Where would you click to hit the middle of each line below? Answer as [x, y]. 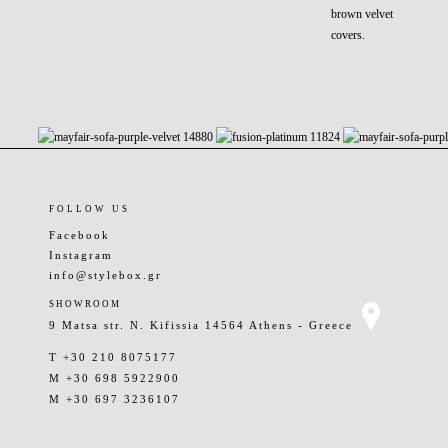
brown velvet [362, 13]
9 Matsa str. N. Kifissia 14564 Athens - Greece [201, 324]
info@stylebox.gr [106, 274]
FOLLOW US [90, 208]
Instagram [81, 254]
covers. [348, 34]
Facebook [80, 234]
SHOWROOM [85, 303]
